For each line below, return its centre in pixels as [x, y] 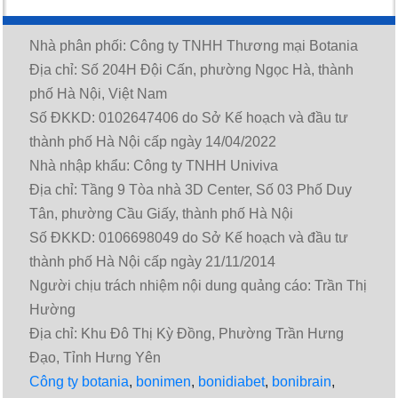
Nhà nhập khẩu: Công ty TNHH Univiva [154, 165]
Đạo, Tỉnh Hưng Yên [95, 357]
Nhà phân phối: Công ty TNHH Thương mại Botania [194, 45]
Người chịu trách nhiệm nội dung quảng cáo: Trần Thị [198, 285]
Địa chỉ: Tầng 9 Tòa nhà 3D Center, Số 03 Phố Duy [191, 189]
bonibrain [302, 381]
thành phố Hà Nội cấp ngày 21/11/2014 [152, 261]
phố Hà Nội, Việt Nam [98, 93]
